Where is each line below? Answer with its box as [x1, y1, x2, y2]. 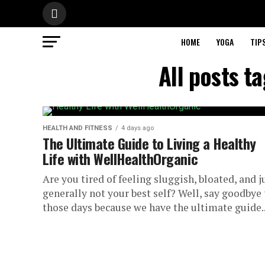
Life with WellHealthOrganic [43, 148, 198, 169]
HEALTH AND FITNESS [43, 124, 112, 132]
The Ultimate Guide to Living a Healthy [43, 132, 256, 154]
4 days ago [121, 124, 154, 132]
